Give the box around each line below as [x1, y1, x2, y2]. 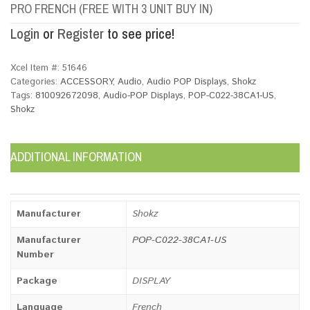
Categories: [10, 75, 60, 89]
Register [57, 24, 104, 43]
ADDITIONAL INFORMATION [10, 147, 142, 165]
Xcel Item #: [10, 61, 62, 75]
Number [17, 247, 54, 262]
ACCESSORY [60, 75, 113, 89]
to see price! [104, 24, 174, 43]
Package [17, 273, 57, 288]
